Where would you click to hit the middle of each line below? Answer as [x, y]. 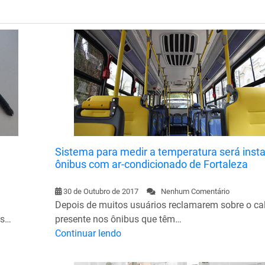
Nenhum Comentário [192, 191]
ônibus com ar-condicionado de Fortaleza [151, 164]
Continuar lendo [88, 233]
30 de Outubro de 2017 [101, 191]
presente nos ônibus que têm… [118, 219]
